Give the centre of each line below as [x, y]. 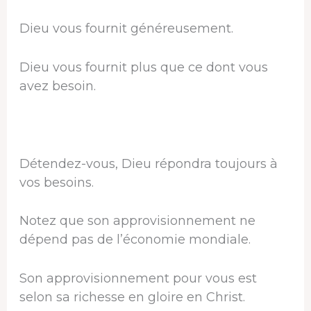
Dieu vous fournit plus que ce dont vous [143, 67]
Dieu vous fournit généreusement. [126, 29]
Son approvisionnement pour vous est [138, 279]
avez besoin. [57, 86]
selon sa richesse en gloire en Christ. [132, 297]
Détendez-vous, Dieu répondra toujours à [148, 163]
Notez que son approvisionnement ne [137, 221]
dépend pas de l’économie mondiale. [135, 240]
